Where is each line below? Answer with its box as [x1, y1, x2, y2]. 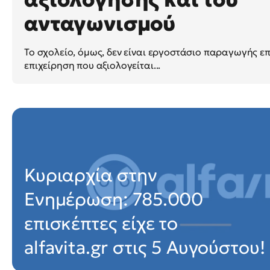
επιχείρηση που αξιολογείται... [24, 58, 161, 71]
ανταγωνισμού [24, 10, 176, 36]
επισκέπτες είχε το [24, 212, 178, 234]
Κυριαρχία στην [24, 163, 157, 186]
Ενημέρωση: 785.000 [24, 187, 204, 210]
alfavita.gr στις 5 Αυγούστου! [24, 236, 265, 259]
